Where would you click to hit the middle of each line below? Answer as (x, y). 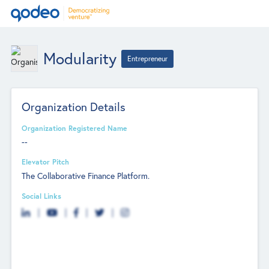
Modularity (80, 58)
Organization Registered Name (75, 128)
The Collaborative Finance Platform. (86, 175)
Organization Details (74, 106)
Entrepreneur (148, 58)
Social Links (42, 195)
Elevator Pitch (46, 162)
